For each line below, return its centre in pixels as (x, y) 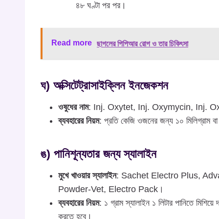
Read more (72, 43)
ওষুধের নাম (73, 107)
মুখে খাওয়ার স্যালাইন (87, 176)
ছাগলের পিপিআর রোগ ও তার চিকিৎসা (142, 44)
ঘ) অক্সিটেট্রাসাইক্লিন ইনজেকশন (104, 86)
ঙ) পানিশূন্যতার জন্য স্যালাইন (99, 154)
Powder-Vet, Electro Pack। (111, 189)
